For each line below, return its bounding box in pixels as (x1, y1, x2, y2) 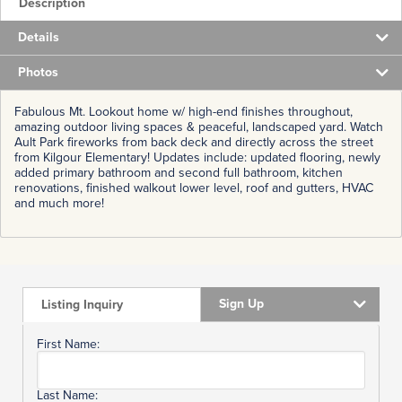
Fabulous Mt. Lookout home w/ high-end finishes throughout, (14, 101, 353, 121)
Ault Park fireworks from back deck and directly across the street (14, 132, 373, 152)
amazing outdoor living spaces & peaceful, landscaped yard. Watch (14, 117, 383, 136)
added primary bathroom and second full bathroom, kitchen (14, 162, 343, 182)
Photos (18, 62, 58, 82)
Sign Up (219, 294, 264, 314)
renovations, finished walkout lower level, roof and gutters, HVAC (14, 178, 373, 197)
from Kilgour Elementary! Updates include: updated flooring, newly (14, 147, 380, 167)
